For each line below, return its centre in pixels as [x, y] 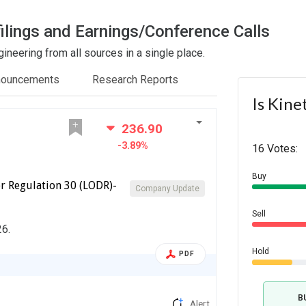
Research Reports [135, 80]
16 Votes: [275, 149]
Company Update [168, 189]
